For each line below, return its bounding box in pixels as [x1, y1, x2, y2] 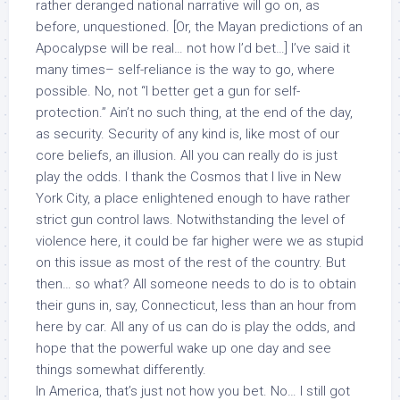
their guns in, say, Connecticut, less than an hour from [36, 297, 356, 313]
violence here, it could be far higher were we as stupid [36, 233, 363, 249]
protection [36, 104, 99, 121]
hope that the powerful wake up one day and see [36, 340, 331, 356]
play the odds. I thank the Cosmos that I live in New [36, 169, 341, 185]
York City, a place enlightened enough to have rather [36, 190, 350, 206]
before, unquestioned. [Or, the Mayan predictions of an [36, 19, 362, 35]
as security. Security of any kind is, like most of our [36, 126, 339, 142]
